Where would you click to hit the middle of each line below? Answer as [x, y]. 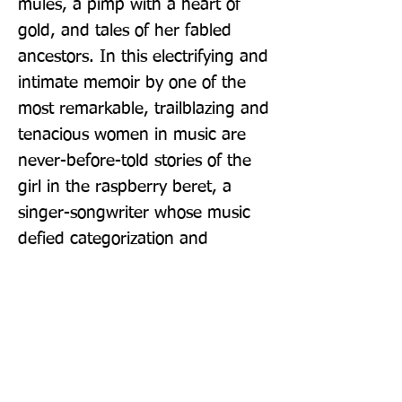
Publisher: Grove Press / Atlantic [120, 323]
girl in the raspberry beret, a [125, 187]
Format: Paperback [77, 393]
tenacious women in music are [132, 135]
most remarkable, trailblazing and [144, 109]
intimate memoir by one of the [132, 83]
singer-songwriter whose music [134, 213]
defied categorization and [113, 239]
